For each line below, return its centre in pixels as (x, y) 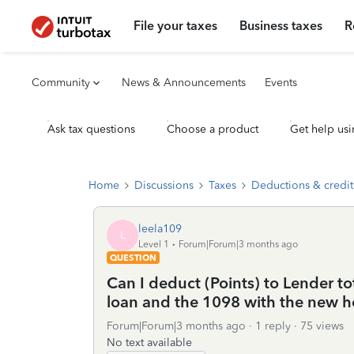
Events (281, 83)
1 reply (273, 326)
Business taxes (281, 26)
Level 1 (154, 244)
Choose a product (213, 129)
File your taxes (176, 26)
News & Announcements (184, 83)
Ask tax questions (91, 129)
